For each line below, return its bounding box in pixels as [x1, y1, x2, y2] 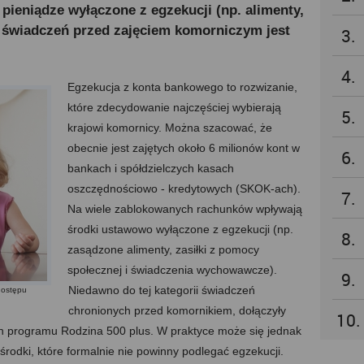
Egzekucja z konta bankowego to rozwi [67, 80, 266, 93]
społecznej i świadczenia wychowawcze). [67, 263, 277, 276]
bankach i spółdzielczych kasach [67, 162, 234, 175]
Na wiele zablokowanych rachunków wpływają [67, 202, 302, 215]
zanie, [266, 80, 297, 93]
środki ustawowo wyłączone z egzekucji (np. [67, 223, 293, 236]
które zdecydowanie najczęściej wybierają [67, 101, 281, 114]
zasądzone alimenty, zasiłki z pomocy [67, 243, 259, 256]
